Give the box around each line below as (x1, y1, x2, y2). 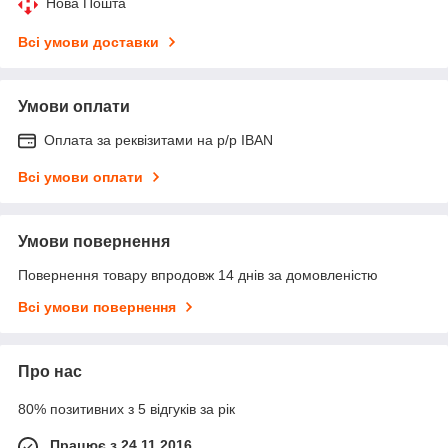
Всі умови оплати (18, 168, 143, 185)
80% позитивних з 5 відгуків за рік (18, 400, 235, 417)
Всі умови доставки (18, 33, 159, 50)
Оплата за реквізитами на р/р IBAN (44, 131, 273, 148)
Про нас (18, 362, 82, 380)
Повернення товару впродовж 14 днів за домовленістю (18, 266, 378, 283)
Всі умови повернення (18, 298, 176, 315)
